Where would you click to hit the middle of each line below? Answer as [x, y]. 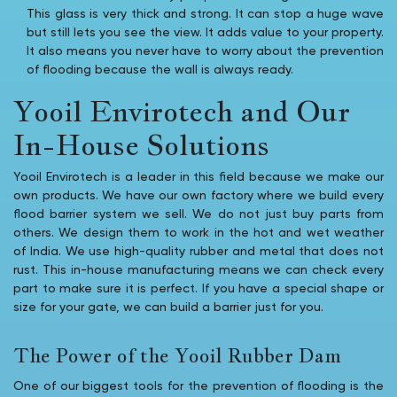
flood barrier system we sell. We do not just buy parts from [198, 214]
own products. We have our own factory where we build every [198, 195]
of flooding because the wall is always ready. [160, 70]
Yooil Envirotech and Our [182, 110]
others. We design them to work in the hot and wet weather [198, 233]
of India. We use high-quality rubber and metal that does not [198, 251]
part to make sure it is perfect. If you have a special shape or [198, 288]
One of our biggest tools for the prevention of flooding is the [198, 386]
